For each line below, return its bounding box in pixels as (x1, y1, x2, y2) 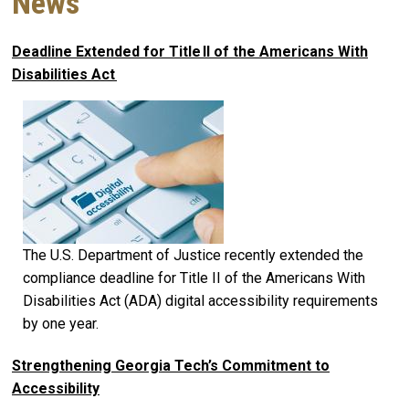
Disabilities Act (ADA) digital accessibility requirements (23, 292, 378, 310)
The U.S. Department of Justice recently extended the (23, 246, 363, 265)
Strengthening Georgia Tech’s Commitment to (12, 357, 330, 375)
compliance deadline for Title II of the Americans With (23, 269, 365, 288)
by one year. (23, 315, 99, 333)
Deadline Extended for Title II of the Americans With (12, 43, 368, 61)
